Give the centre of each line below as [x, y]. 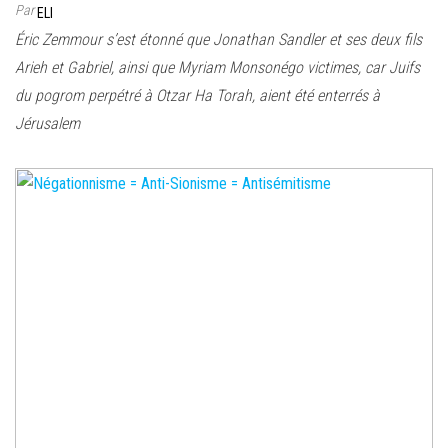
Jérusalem [47, 123]
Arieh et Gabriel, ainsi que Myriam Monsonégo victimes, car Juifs [217, 67]
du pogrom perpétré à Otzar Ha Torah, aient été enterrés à [197, 95]
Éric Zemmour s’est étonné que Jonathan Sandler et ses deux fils [218, 39]
